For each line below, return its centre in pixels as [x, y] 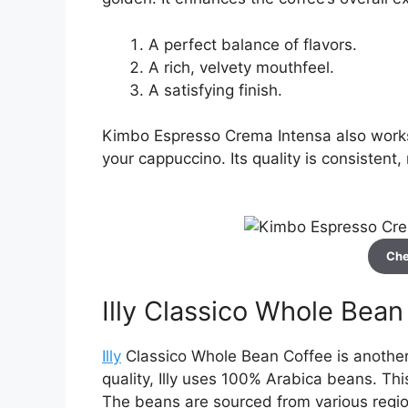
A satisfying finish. [215, 90]
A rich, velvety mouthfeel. [241, 67]
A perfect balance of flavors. [253, 44]
